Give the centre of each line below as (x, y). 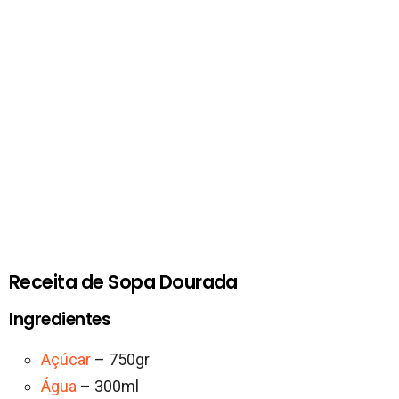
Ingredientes (60, 320)
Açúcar (66, 360)
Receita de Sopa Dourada (123, 282)
